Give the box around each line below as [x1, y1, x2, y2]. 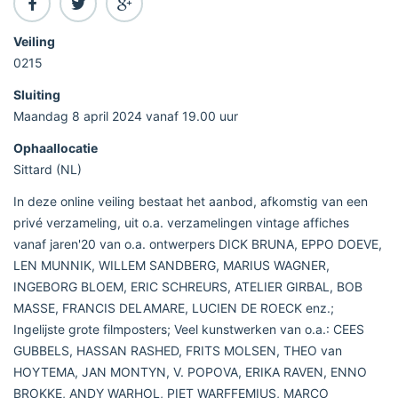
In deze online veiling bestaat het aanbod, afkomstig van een [13, 193, 368, 209]
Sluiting [13, 86, 60, 102]
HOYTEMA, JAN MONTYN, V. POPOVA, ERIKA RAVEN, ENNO [13, 363, 367, 379]
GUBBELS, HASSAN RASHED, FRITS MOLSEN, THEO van [13, 342, 342, 358]
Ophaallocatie [13, 139, 98, 155]
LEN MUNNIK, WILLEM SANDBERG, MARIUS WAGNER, [13, 257, 330, 273]
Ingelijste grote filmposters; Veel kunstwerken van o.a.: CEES [13, 321, 364, 337]
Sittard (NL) [13, 161, 82, 177]
